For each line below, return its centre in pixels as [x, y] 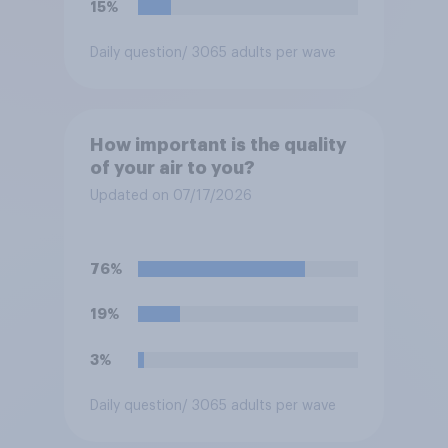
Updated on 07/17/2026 [170, 196]
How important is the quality [218, 145]
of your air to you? [172, 168]
